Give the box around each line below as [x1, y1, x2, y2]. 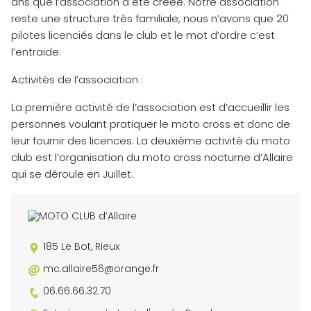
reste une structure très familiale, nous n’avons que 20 [11, 11, 289, 26]
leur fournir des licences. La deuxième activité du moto [11, 133, 290, 149]
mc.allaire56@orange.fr [43, 262, 159, 276]
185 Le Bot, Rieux [43, 239, 119, 254]
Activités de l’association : [11, 72, 143, 87]
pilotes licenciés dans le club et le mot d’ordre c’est [11, 28, 275, 43]
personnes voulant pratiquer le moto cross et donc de [11, 117, 290, 132]
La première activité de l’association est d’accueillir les [11, 100, 289, 115]
